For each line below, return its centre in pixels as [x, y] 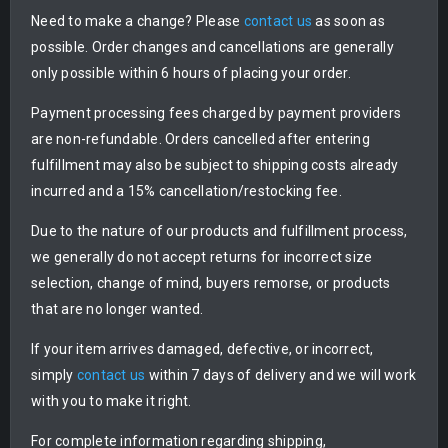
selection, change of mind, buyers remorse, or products [211, 283]
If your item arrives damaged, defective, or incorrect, [202, 349]
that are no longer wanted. [117, 309]
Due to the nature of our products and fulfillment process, [219, 231]
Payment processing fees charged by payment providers [216, 113]
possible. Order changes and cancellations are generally [212, 47]
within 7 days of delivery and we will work [280, 375]
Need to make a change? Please [137, 21]
